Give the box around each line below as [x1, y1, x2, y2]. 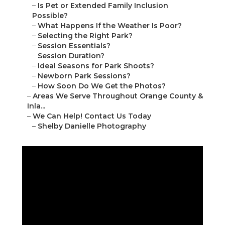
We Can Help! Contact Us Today [33, 111, 151, 121]
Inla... [27, 101, 45, 111]
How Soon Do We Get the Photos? [38, 81, 166, 91]
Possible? [32, 11, 68, 21]
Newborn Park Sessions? [38, 71, 131, 81]
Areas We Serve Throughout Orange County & [33, 91, 203, 101]
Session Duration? [38, 51, 104, 61]
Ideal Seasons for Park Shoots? [38, 61, 154, 71]
